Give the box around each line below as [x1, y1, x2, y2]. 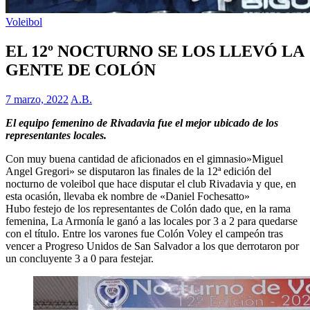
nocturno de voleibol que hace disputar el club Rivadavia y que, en [6, 177, 296, 190]
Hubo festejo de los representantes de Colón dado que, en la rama [6, 202, 291, 215]
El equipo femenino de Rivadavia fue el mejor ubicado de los [6, 116, 278, 129]
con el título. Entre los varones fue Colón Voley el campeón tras [6, 227, 283, 239]
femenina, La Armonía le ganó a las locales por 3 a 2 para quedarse [6, 215, 298, 227]
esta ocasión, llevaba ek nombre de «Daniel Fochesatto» [6, 190, 250, 202]
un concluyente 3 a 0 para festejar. [6, 252, 154, 264]
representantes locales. [6, 129, 107, 141]
